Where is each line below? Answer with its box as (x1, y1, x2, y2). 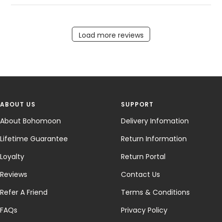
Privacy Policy (121, 205, 167, 215)
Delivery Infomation (121, 115, 189, 126)
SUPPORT (121, 100, 154, 109)
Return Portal (121, 151, 166, 162)
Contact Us (121, 169, 160, 179)
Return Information (121, 133, 187, 144)
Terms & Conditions (121, 187, 190, 197)
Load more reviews (78, 30, 144, 41)
